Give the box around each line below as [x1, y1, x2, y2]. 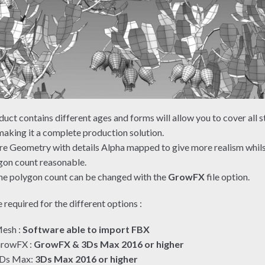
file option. [205, 171, 250, 183]
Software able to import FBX [22, 224, 150, 235]
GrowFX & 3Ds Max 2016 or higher [34, 238, 185, 250]
